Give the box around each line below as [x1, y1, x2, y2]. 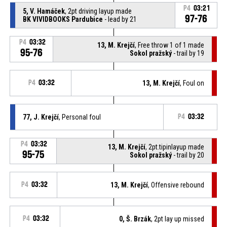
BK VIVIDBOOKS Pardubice [22, 15, 103, 23]
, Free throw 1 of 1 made [135, 41, 205, 49]
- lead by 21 [102, 15, 137, 23]
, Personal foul [58, 112, 101, 121]
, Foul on [180, 79, 205, 87]
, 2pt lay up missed [151, 214, 205, 223]
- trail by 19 [172, 49, 205, 57]
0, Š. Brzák [119, 214, 152, 223]
